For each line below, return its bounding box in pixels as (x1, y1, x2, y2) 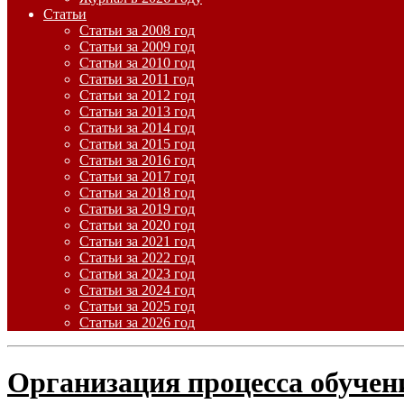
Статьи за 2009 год (79, 39, 195, 54)
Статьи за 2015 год (79, 136, 195, 151)
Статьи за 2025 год (79, 298, 195, 314)
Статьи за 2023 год (79, 266, 195, 281)
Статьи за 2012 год (79, 87, 195, 103)
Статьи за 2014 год (79, 120, 195, 135)
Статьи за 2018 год (79, 185, 195, 200)
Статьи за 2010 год (79, 55, 195, 70)
